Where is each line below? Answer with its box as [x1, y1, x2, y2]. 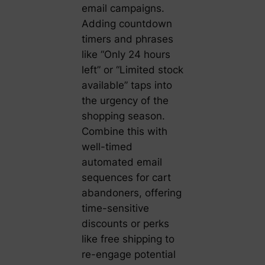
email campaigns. [81, 2, 164, 15]
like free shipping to [81, 233, 174, 245]
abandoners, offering [81, 187, 182, 199]
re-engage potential [81, 248, 176, 261]
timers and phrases [81, 33, 173, 46]
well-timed [81, 141, 132, 153]
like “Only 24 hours [81, 49, 170, 61]
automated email [81, 156, 162, 169]
